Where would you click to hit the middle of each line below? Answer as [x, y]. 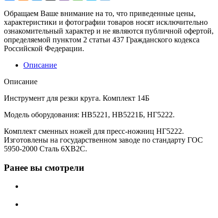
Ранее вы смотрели [44, 167]
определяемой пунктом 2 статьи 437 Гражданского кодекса [102, 39]
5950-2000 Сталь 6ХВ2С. [45, 148]
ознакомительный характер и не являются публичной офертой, [109, 31]
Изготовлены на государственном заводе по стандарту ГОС [103, 140]
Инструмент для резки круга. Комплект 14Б [77, 98]
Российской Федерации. [44, 48]
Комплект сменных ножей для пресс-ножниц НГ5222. [94, 131]
